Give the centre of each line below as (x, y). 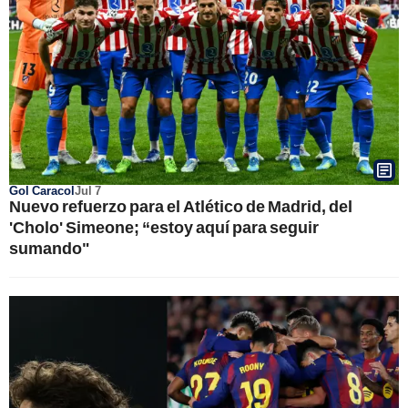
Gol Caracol (42, 190)
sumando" (50, 247)
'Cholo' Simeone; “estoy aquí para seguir (164, 226)
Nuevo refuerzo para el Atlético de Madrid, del (181, 205)
